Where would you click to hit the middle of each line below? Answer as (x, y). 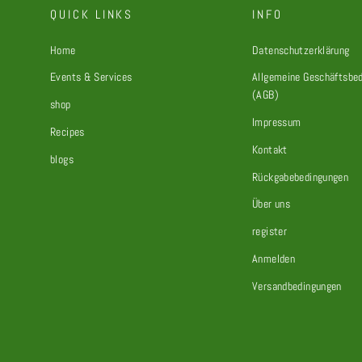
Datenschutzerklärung (301, 50)
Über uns (271, 204)
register (269, 232)
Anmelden (274, 258)
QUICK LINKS (92, 14)
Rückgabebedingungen (301, 177)
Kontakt (270, 149)
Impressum (277, 122)
